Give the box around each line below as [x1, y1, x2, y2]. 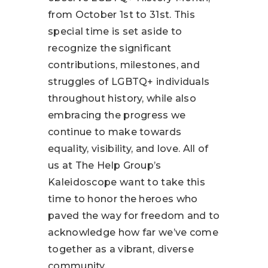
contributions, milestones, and [48, 59, 200, 71]
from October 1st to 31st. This [48, 9, 196, 21]
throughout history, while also [48, 93, 197, 105]
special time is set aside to [48, 26, 182, 38]
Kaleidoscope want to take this [48, 176, 206, 188]
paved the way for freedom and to [48, 210, 220, 222]
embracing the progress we [48, 109, 186, 121]
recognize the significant [48, 42, 172, 54]
